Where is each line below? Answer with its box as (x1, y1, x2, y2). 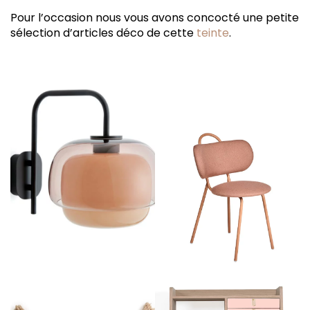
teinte (197, 25, 229, 42)
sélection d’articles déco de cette (10, 25, 197, 42)
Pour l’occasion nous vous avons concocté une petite (10, 10, 299, 26)
